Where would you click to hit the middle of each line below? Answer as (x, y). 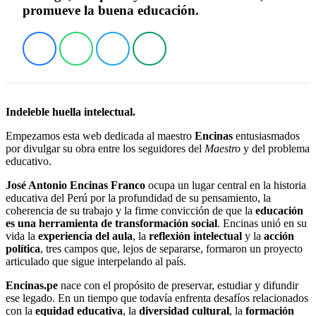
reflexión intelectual (195, 236)
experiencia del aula (85, 236)
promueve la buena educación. (111, 11)
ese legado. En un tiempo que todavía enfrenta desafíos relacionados (157, 298)
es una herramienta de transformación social (111, 224)
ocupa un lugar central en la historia (226, 186)
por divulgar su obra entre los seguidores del (105, 149)
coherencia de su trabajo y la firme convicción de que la (130, 211)
